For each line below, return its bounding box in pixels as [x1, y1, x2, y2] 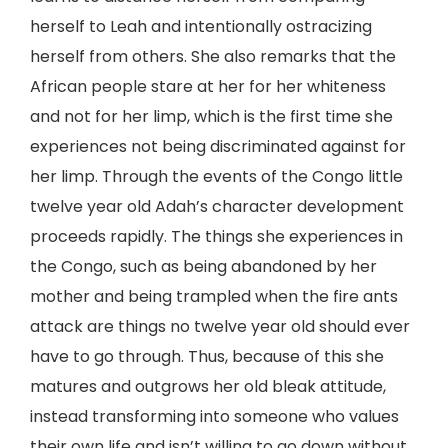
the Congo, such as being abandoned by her [30, 255, 377, 278]
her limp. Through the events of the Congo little [30, 165, 403, 188]
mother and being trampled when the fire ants [30, 285, 398, 308]
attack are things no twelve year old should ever [30, 315, 410, 338]
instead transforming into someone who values [30, 405, 399, 428]
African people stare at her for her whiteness [30, 75, 386, 98]
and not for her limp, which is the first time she [30, 105, 393, 128]
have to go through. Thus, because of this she [30, 345, 384, 368]
